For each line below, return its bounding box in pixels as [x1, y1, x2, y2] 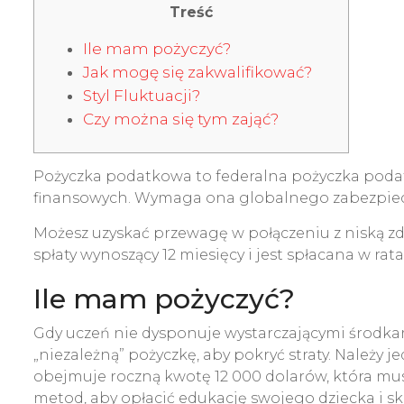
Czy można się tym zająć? [83, 110, 279, 128]
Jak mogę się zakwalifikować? [83, 63, 312, 81]
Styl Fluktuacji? [83, 87, 200, 105]
